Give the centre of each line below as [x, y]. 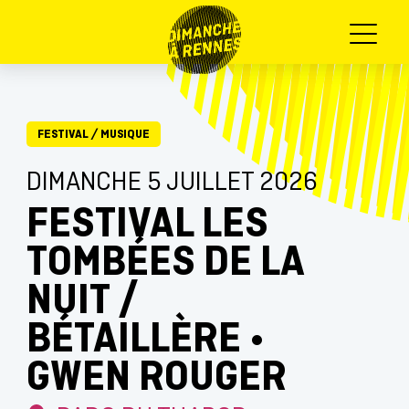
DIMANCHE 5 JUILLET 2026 [172, 183]
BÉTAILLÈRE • [145, 341]
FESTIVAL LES [147, 225]
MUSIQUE [125, 135]
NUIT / [82, 302]
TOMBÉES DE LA [165, 264]
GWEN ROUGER [156, 379]
